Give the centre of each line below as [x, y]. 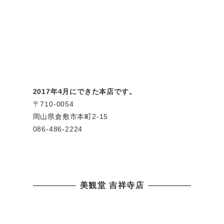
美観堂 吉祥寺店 [112, 185]
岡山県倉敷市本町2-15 [70, 116]
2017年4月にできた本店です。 [84, 91]
